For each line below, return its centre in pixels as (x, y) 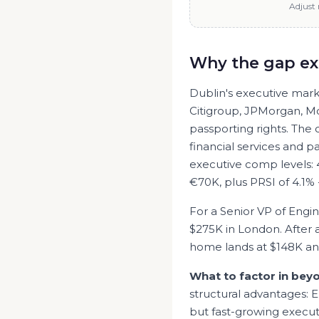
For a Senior (223, 211)
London (259, 229)
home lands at (230, 247)
